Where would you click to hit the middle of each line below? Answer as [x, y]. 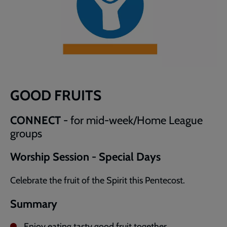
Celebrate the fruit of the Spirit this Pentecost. [98, 180]
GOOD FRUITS [56, 95]
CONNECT [37, 120]
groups [26, 133]
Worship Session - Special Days [85, 157]
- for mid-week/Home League [133, 120]
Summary [34, 204]
